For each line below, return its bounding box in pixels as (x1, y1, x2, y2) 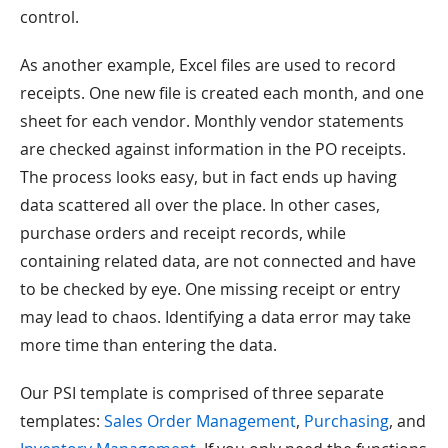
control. (20, 6, 79, 28)
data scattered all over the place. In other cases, (20, 194, 380, 216)
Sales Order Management (104, 410, 296, 432)
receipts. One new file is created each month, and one (20, 82, 424, 104)
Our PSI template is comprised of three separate (20, 382, 384, 404)
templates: (20, 410, 104, 432)
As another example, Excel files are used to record (20, 54, 396, 76)
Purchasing (304, 410, 389, 432)
